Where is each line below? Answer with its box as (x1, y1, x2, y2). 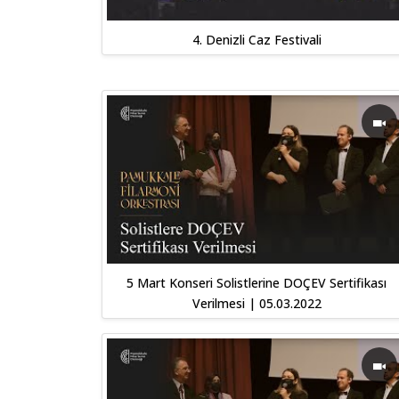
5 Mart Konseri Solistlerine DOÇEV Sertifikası (126, 274, 387, 291)
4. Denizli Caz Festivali (191, 31, 322, 48)
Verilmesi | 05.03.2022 (191, 295, 322, 312)
